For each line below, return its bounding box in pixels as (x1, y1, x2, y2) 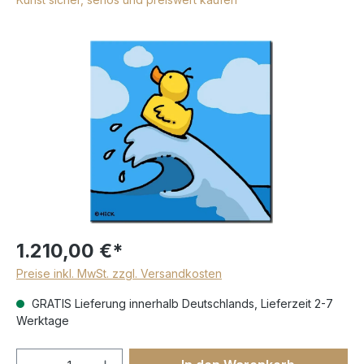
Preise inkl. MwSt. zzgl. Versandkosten (16, 266, 222, 280)
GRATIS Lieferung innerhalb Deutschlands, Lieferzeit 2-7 (28, 296, 333, 310)
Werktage (16, 313, 69, 327)
